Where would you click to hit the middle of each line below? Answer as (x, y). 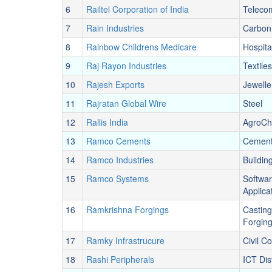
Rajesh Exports (115, 84)
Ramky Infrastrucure (125, 240)
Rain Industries (115, 28)
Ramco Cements (118, 141)
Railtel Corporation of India (138, 9)
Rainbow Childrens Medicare (141, 47)
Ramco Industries (120, 160)
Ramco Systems (117, 178)
